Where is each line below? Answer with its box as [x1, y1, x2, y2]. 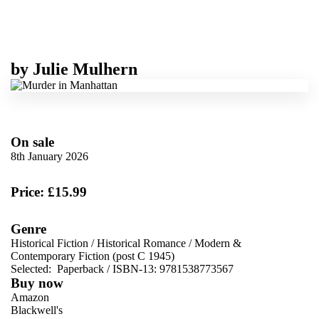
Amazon [11, 291, 49, 303]
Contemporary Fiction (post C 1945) [11, 249, 174, 262]
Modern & [194, 236, 241, 249]
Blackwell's [11, 303, 63, 316]
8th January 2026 [11, 150, 88, 162]
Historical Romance [97, 236, 186, 249]
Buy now [11, 275, 63, 291]
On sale [11, 134, 54, 150]
